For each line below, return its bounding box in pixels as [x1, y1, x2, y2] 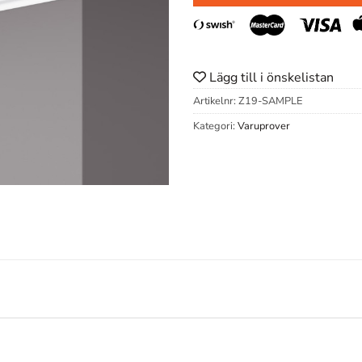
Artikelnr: [193, 94, 238, 109]
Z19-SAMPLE [238, 94, 302, 109]
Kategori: [193, 119, 238, 134]
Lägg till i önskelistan [206, 69, 334, 87]
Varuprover [238, 119, 290, 134]
